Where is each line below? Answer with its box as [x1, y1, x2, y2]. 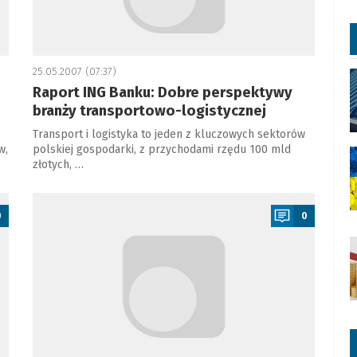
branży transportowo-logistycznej [32, 102, 266, 120]
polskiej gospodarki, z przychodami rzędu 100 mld [32, 143, 291, 156]
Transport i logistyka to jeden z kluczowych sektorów [32, 127, 305, 141]
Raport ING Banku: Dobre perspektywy [32, 84, 292, 101]
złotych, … [32, 158, 84, 171]
